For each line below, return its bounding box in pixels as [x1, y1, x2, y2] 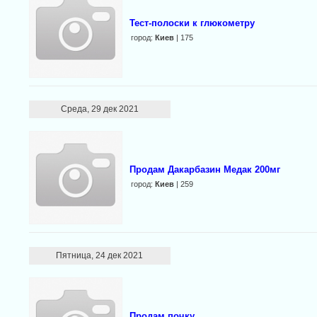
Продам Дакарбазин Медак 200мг [129, 164, 280, 175]
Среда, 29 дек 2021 [60, 104, 139, 114]
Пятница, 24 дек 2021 [56, 250, 144, 260]
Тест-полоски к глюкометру [129, 18, 255, 28]
